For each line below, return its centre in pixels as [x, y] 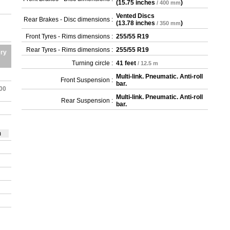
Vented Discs [136, 16]
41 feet [126, 63]
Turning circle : [93, 63]
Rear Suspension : [87, 101]
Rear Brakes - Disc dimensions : [69, 20]
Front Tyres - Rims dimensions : [70, 36]
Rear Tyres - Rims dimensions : [70, 50]
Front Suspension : [87, 80]
